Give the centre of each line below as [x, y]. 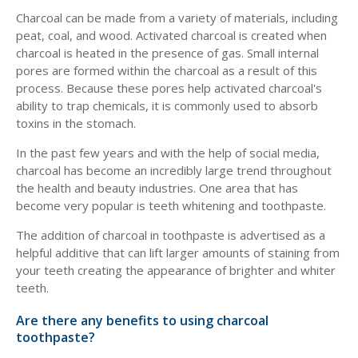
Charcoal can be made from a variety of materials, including [177, 18]
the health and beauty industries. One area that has [157, 188]
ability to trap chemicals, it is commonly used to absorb [167, 105]
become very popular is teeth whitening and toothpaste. [171, 205]
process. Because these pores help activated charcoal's [169, 88]
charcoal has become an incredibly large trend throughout [174, 170]
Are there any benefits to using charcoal [142, 320]
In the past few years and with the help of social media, [168, 153]
